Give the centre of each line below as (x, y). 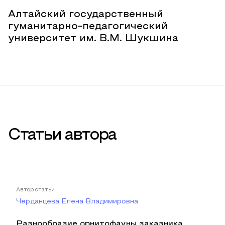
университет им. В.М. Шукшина (93, 39)
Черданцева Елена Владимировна (77, 202)
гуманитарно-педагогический (88, 27)
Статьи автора (62, 136)
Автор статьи (35, 190)
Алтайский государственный (86, 15)
